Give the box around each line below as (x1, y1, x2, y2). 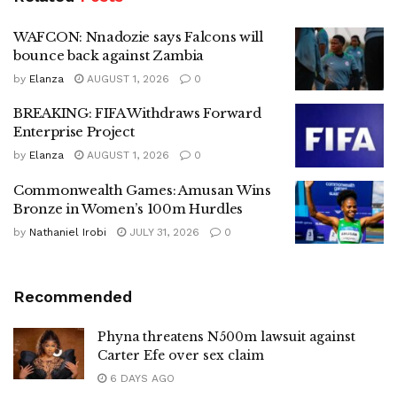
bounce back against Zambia (13, 46, 205, 64)
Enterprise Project (13, 123, 135, 141)
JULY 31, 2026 (126, 225, 199, 238)
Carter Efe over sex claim (97, 347, 264, 364)
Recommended (13, 287, 132, 307)
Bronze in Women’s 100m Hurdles (13, 199, 243, 217)
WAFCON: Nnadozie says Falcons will (13, 27, 263, 45)
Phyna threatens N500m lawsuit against (97, 329, 355, 346)
